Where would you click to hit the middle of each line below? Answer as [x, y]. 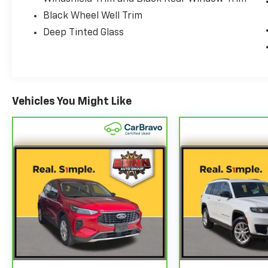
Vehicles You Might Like [72, 102]
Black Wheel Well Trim [93, 16]
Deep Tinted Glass [84, 33]
